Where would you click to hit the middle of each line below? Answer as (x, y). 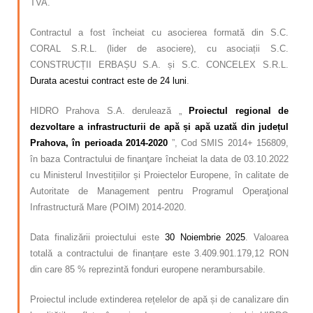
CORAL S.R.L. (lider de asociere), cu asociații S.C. (159, 49)
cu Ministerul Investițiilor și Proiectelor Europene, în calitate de (159, 175)
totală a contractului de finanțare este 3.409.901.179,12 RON (159, 254)
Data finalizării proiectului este (97, 238)
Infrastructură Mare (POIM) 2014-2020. (108, 208)
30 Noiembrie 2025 (205, 238)
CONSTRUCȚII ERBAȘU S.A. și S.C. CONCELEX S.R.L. (159, 65)
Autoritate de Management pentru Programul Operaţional (159, 191)
